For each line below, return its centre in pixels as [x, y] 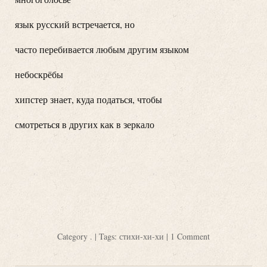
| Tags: [106, 236]
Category [74, 236]
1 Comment [190, 236]
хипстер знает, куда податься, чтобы [89, 99]
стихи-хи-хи [142, 236]
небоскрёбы [39, 74]
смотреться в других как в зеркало [85, 124]
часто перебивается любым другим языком [102, 49]
